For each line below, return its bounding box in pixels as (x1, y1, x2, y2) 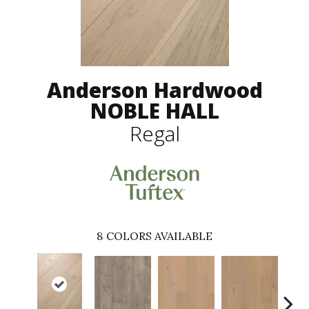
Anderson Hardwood (46, 76, 263, 105)
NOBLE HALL (90, 97, 219, 126)
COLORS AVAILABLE (106, 228, 212, 243)
